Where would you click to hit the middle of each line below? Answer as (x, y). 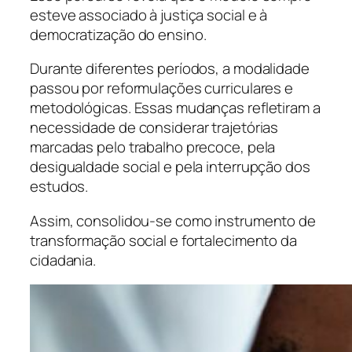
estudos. (59, 187)
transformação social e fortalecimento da (163, 240)
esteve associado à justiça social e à (149, 15)
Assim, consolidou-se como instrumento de (173, 220)
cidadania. (63, 260)
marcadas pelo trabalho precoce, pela (153, 147)
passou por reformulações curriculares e (162, 88)
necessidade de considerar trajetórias (154, 128)
